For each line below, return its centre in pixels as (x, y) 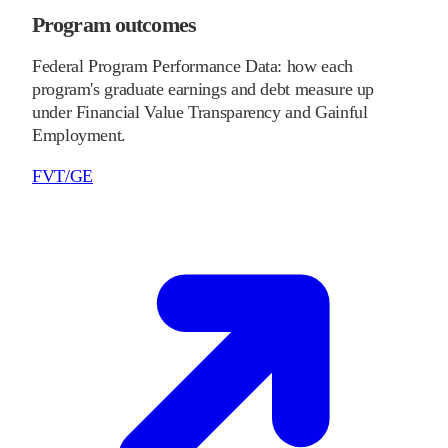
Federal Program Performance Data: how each (192, 65)
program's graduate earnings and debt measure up (203, 88)
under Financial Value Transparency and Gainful (200, 111)
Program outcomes (114, 24)
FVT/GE (62, 175)
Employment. (79, 134)
